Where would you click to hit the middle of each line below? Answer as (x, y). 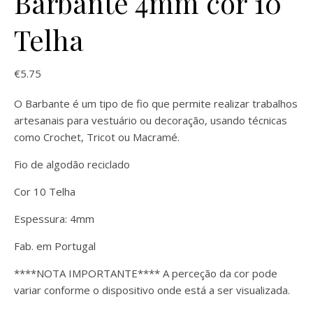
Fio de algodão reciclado (72, 164)
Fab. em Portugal (55, 246)
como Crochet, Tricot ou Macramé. (97, 137)
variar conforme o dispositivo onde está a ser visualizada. (152, 290)
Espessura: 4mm (54, 219)
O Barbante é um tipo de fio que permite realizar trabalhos (156, 103)
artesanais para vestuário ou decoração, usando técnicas (151, 120)
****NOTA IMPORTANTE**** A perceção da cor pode (146, 273)
